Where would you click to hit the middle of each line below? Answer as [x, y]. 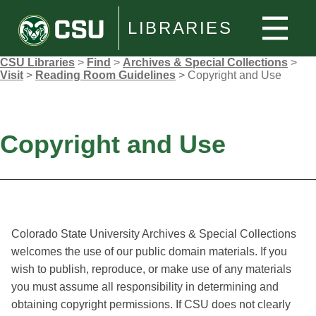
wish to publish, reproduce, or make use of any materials [151, 269]
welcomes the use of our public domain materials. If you [149, 251]
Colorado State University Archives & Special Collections [154, 234]
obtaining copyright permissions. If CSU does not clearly [151, 304]
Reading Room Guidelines [105, 75]
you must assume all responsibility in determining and [145, 287]
